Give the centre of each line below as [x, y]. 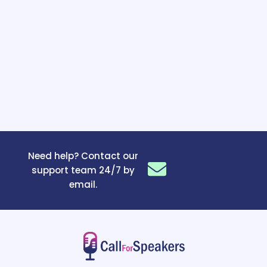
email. [83, 184]
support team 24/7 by [83, 170]
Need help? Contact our [83, 156]
